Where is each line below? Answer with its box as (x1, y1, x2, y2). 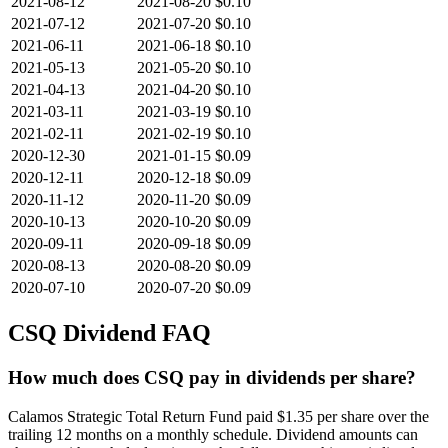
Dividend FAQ (57, 320, 211, 347)
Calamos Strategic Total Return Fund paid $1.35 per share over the (8, 407, 429, 425)
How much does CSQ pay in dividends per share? (8, 367, 416, 388)
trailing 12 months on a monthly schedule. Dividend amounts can (8, 425, 418, 443)
